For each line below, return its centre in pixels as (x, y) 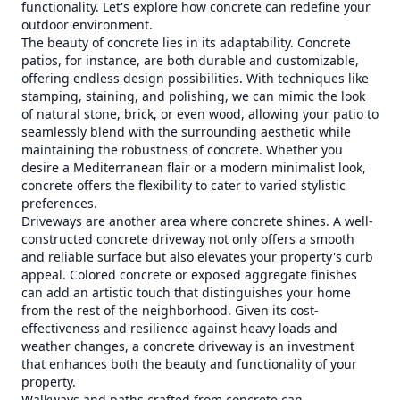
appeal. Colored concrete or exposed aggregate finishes (189, 275)
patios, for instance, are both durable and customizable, (190, 60)
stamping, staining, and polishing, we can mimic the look (193, 96)
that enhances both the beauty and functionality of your (189, 364)
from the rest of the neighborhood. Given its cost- (170, 310)
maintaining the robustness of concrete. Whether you (182, 150)
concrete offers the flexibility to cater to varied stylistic (183, 185)
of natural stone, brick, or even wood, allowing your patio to (200, 114)
